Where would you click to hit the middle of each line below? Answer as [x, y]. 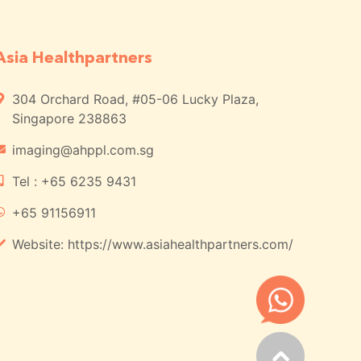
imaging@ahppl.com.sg [83, 149]
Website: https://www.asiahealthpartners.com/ [153, 244]
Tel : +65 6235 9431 [75, 181]
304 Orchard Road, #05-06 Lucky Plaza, [136, 99]
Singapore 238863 [70, 118]
